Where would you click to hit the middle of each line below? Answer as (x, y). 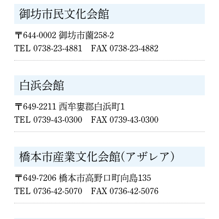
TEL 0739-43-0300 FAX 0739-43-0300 (87, 120)
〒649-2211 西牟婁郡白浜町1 (70, 107)
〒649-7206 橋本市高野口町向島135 (83, 178)
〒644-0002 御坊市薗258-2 (64, 35)
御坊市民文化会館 (64, 14)
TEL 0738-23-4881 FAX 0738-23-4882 (87, 48)
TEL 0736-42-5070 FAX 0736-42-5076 (87, 191)
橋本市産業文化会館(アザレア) (97, 157)
